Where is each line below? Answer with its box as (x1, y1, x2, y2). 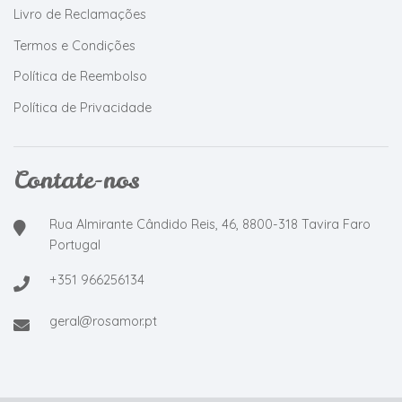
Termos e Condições (13, 37, 135, 54)
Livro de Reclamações (13, 6, 146, 23)
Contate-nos (13, 163, 140, 197)
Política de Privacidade (13, 99, 152, 116)
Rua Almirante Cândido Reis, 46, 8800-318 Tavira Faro (49, 216, 371, 233)
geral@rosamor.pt (49, 313, 157, 330)
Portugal (49, 237, 100, 254)
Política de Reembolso (13, 68, 147, 85)
